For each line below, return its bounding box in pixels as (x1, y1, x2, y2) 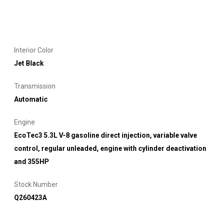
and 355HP (14, 157, 49, 165)
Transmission (14, 82, 55, 90)
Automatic (14, 95, 48, 103)
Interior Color (14, 46, 54, 54)
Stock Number (14, 180, 58, 188)
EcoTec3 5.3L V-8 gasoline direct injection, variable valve (14, 131, 197, 139)
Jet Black (14, 59, 44, 67)
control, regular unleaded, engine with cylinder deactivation (14, 144, 206, 152)
